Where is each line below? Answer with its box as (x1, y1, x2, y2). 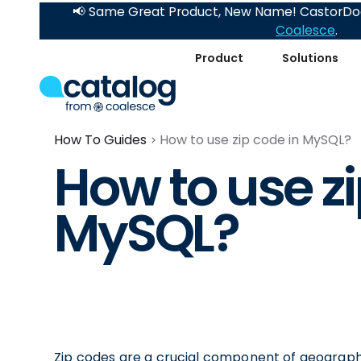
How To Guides (54, 131, 147, 149)
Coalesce (276, 22, 336, 39)
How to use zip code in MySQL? (160, 131, 352, 149)
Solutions (282, 49, 339, 66)
